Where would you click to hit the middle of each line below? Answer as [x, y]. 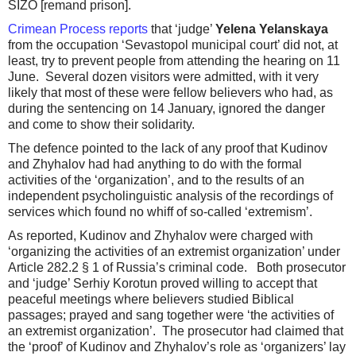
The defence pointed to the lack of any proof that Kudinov [168, 149]
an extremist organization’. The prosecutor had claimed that [176, 331]
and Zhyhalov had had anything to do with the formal [155, 164]
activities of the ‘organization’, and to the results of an [156, 180]
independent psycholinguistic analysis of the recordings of [170, 196]
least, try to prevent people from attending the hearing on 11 [174, 61]
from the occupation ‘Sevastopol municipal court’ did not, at [173, 45]
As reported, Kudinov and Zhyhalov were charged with [161, 236]
